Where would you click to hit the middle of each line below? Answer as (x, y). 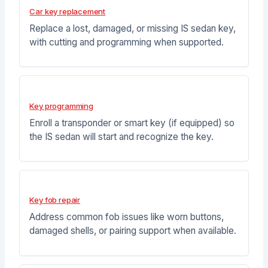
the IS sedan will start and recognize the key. (122, 136)
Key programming (61, 106)
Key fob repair (55, 200)
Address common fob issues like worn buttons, (127, 217)
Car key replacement (68, 11)
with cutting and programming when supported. (127, 42)
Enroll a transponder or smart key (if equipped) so (132, 123)
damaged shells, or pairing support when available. (133, 231)
